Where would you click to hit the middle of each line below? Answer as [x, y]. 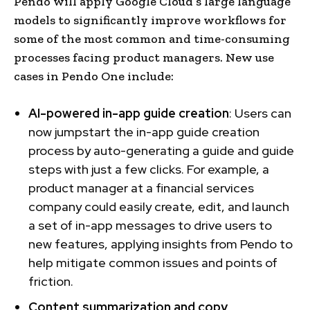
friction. [51, 281]
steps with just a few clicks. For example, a [149, 169]
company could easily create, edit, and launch [159, 206]
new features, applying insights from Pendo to [161, 244]
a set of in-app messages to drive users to [150, 225]
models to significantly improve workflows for [150, 20]
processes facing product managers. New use [144, 57]
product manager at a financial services [141, 188]
